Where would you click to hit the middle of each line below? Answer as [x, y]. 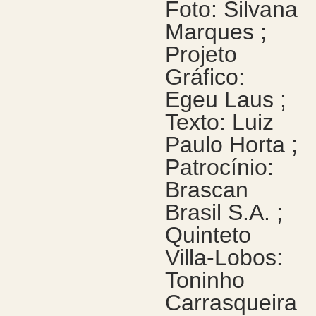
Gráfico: [205, 77]
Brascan [206, 190]
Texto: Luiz [219, 122]
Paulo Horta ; [231, 145]
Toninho [205, 280]
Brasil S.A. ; [224, 212]
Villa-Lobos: [224, 257]
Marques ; [215, 32]
